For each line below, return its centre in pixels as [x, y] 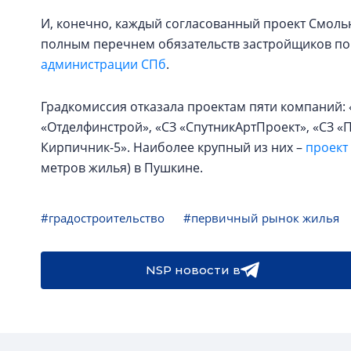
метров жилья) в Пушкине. [122, 168]
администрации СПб [103, 64]
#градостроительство [103, 218]
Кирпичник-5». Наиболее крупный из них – [173, 147]
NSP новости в [193, 270]
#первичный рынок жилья [261, 218]
